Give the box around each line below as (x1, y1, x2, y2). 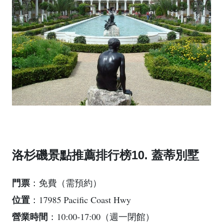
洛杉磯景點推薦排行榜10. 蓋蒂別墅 (12, 148, 199, 162)
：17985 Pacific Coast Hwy (30, 193, 131, 206)
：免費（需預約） (30, 176, 102, 189)
